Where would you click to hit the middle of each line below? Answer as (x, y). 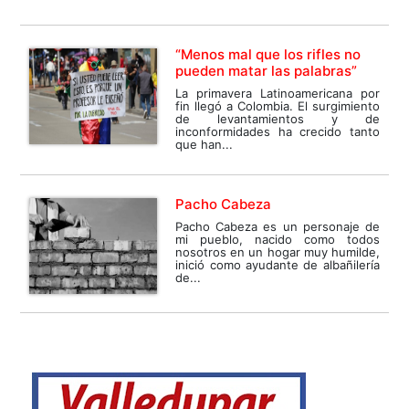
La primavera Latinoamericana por (278, 93)
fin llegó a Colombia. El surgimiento (278, 105)
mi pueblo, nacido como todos (278, 239)
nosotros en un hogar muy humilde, (278, 252)
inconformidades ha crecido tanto (278, 131)
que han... (204, 144)
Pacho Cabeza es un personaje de (278, 226)
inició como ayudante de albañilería (278, 264)
